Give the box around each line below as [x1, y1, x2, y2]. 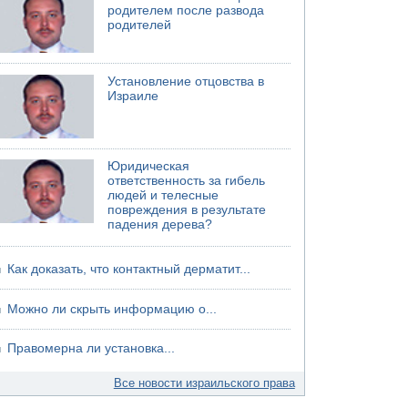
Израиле [107, 88, 159, 103]
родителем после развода [107, 4, 265, 17]
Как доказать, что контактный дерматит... [7, 262, 251, 276]
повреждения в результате [107, 203, 267, 217]
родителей [107, 18, 172, 32]
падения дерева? [107, 218, 213, 231]
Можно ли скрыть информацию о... [7, 301, 218, 316]
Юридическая [107, 159, 190, 173]
